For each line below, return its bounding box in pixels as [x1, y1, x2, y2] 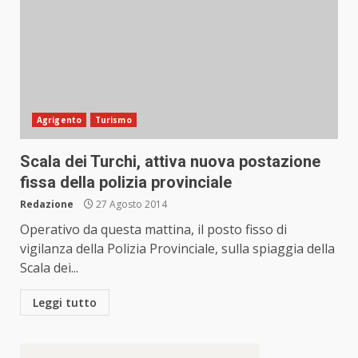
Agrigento [37, 114, 82, 125]
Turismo [94, 114, 132, 125]
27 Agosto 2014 [93, 197, 167, 211]
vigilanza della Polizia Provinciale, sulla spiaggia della [20, 240, 335, 257]
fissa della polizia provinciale [20, 173, 232, 192]
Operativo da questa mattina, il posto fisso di [20, 221, 287, 238]
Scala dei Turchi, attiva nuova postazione [20, 152, 320, 171]
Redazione [20, 197, 74, 211]
